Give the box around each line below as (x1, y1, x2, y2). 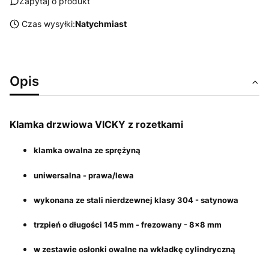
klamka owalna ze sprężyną (34, 145, 141, 156)
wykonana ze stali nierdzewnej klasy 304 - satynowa (34, 195, 238, 205)
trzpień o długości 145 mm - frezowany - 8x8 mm (34, 219, 222, 229)
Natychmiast (75, 19, 127, 29)
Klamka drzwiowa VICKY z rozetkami (10, 118, 183, 131)
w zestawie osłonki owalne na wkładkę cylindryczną (34, 244, 235, 255)
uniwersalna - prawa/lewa (34, 170, 134, 180)
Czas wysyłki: (22, 19, 75, 29)
